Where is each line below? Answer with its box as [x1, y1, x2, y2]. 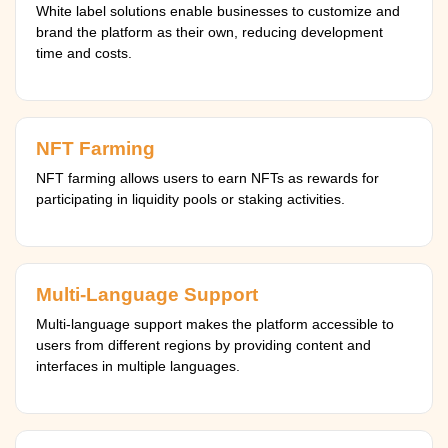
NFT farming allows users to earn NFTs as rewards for [36, 170, 379, 186]
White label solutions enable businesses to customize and [36, 3, 400, 19]
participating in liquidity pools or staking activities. [36, 191, 345, 207]
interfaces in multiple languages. [36, 358, 240, 374]
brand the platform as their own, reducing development [36, 24, 383, 40]
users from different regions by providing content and [36, 337, 371, 353]
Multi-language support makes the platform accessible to [36, 316, 394, 332]
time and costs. [36, 45, 132, 61]
